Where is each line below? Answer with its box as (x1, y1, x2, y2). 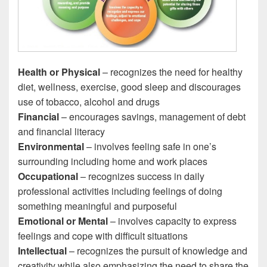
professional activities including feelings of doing (18, 184, 222, 198)
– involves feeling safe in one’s (84, 139, 216, 153)
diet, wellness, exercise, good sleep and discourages (18, 79, 241, 94)
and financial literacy (18, 124, 105, 138)
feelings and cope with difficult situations (18, 228, 188, 243)
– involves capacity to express (108, 213, 237, 228)
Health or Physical (18, 64, 100, 79)
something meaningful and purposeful (18, 198, 177, 213)
